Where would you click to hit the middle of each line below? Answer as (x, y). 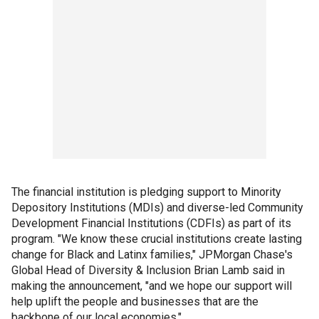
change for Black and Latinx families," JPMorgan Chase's (152, 255)
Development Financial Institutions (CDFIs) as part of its (151, 223)
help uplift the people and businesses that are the (135, 302)
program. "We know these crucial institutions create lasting (157, 239)
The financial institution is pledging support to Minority (146, 192)
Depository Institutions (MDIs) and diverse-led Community (157, 208)
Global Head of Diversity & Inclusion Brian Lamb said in (148, 270)
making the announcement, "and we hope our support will (152, 286)
